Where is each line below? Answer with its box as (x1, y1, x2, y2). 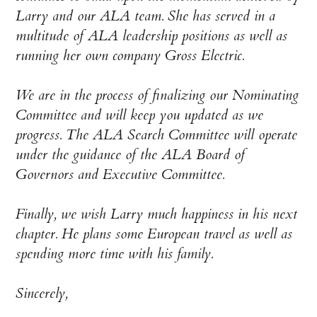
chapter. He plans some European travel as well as (16, 224, 293, 244)
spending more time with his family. (16, 244, 214, 264)
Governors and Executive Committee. (16, 165, 225, 185)
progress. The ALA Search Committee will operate (16, 125, 298, 145)
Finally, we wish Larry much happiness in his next (16, 204, 298, 224)
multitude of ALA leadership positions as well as (16, 26, 288, 46)
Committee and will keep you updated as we (16, 105, 264, 125)
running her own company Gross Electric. (16, 46, 245, 66)
